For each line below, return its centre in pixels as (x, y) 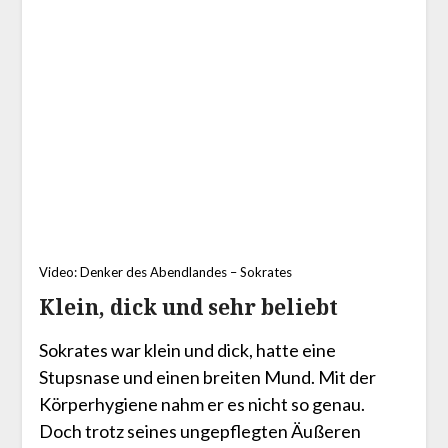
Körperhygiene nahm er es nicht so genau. (201, 403)
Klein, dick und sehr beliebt (188, 306)
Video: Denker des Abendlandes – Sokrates (165, 271)
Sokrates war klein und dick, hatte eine (187, 349)
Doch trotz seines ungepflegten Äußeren (199, 430)
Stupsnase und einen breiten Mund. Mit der (207, 376)
